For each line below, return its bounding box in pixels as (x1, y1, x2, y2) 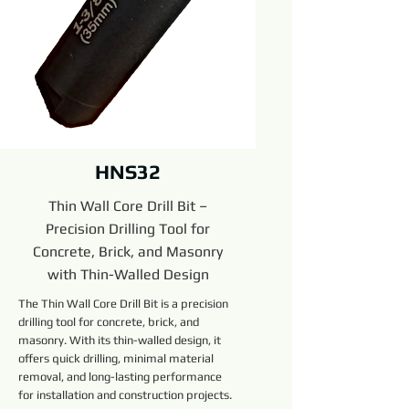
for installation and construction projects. (18, 388, 232, 402)
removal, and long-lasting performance (18, 370, 222, 383)
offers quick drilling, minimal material (18, 351, 214, 365)
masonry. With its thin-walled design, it (18, 333, 221, 347)
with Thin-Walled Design (47, 266, 209, 283)
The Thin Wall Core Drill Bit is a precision (18, 297, 228, 310)
